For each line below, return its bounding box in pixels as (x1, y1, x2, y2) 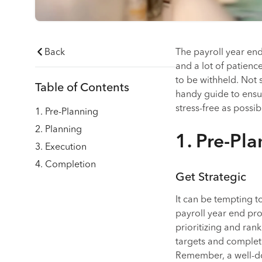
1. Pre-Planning (35, 108, 98, 117)
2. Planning (35, 125, 82, 135)
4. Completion (35, 160, 96, 170)
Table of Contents (35, 82, 129, 94)
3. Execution (35, 143, 87, 152)
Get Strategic (175, 172, 246, 184)
